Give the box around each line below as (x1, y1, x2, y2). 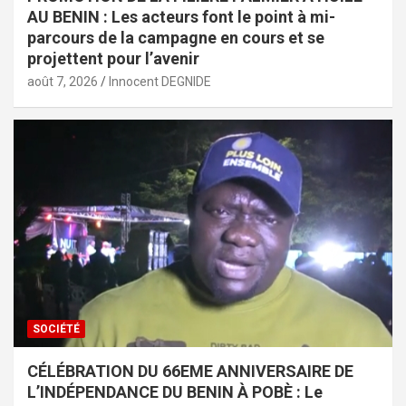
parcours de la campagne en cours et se (27, 27, 324, 47)
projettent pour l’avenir (27, 48, 199, 68)
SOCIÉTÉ (33, 322, 80, 335)
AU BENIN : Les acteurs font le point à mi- (27, 6, 335, 26)
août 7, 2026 (27, 73, 98, 89)
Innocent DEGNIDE (109, 73, 211, 89)
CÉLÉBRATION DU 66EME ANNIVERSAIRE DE (27, 361, 353, 381)
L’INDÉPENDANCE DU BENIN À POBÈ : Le (27, 382, 323, 401)
